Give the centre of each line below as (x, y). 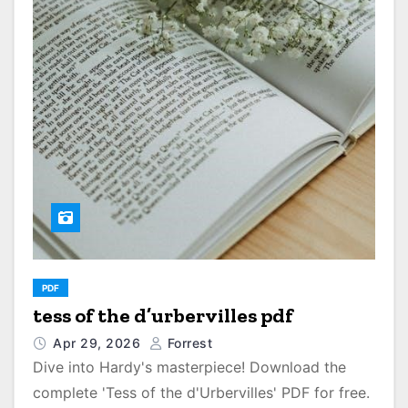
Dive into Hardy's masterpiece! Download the (189, 367)
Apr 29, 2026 (99, 343)
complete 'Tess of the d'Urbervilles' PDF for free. (201, 393)
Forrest (188, 343)
